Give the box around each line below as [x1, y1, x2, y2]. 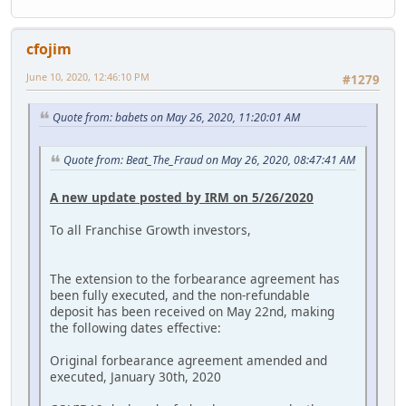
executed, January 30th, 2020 [50, 367, 221, 385]
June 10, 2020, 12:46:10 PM [26, 70, 150, 84]
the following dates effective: [50, 318, 221, 336]
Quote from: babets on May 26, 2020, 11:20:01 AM [53, 109, 300, 125]
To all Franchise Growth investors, [50, 220, 251, 238]
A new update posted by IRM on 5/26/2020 [50, 188, 314, 206]
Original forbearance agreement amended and [50, 351, 327, 369]
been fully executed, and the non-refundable [50, 285, 310, 304]
